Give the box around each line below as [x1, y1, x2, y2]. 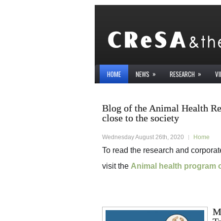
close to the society [102, 112, 179, 123]
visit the [102, 162, 131, 170]
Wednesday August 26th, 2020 [102, 134, 184, 141]
